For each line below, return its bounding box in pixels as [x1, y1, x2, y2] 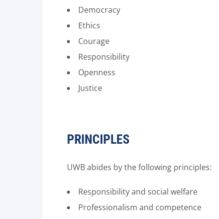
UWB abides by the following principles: [67, 162, 212, 173]
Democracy [78, 4, 120, 15]
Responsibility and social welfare [78, 186, 197, 197]
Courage [78, 36, 109, 46]
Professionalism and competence [78, 202, 201, 213]
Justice [78, 83, 102, 93]
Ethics [78, 20, 100, 31]
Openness [78, 67, 115, 78]
